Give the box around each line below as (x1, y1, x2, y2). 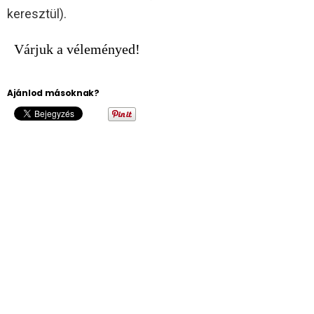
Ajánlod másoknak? (7, 86, 100, 99)
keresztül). (7, 6, 67, 21)
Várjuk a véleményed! (14, 41, 140, 57)
